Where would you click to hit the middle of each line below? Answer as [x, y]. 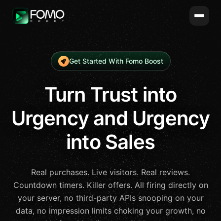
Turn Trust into [110, 94]
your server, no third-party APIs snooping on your [110, 198]
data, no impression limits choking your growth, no [110, 211]
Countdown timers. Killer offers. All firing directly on [110, 185]
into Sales [110, 142]
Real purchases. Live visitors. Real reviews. [110, 172]
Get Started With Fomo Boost [116, 61]
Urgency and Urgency [110, 118]
